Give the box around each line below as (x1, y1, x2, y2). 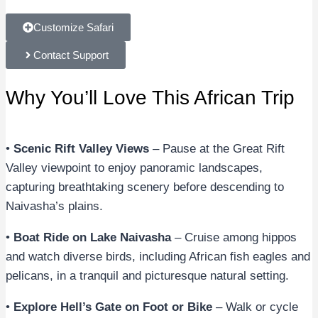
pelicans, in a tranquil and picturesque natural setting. (6, 268, 289, 283)
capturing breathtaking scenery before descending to (6, 180, 284, 194)
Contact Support (33, 48, 109, 61)
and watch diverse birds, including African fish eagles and (6, 249, 310, 263)
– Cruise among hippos (171, 230, 297, 244)
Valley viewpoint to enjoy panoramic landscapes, (6, 160, 263, 175)
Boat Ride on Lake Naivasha (13, 230, 171, 244)
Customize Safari (33, 21, 114, 33)
